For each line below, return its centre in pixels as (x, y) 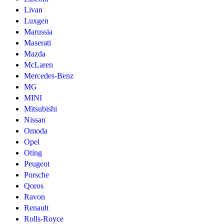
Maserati (37, 43)
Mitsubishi (40, 109)
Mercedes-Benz (49, 76)
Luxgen (36, 21)
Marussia (38, 32)
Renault (36, 208)
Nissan (35, 120)
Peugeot (37, 164)
